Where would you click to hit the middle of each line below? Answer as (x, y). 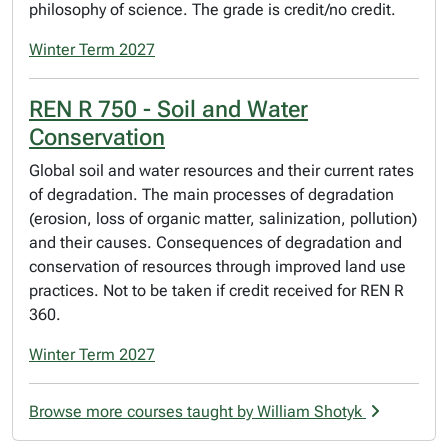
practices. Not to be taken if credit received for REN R (216, 290)
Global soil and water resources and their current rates (221, 170)
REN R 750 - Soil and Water (168, 109)
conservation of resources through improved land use (217, 266)
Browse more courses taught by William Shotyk (197, 411)
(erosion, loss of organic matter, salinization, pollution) (223, 218)
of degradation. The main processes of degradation (211, 194)
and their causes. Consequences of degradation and (215, 242)
